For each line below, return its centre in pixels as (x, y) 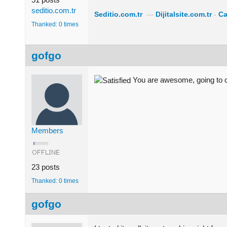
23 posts (46, 167)
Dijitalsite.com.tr (184, 14)
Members (47, 130)
